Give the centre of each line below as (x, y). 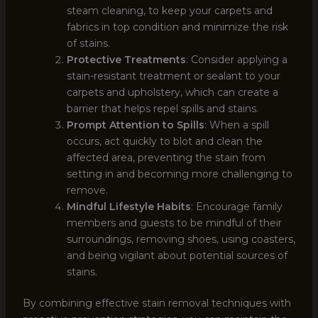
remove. (87, 190)
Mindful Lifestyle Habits (128, 206)
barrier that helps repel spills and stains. (162, 108)
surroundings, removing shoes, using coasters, (181, 239)
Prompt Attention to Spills (135, 125)
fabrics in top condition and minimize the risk (177, 27)
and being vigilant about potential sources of (177, 255)
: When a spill (236, 125)
